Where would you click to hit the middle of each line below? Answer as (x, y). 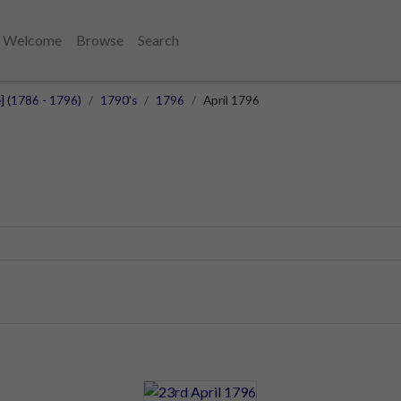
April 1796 (231, 100)
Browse (100, 40)
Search (158, 40)
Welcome (32, 40)
